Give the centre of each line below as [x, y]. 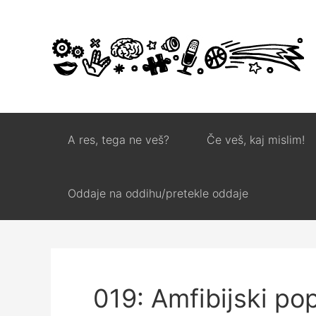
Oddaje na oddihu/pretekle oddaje [158, 193]
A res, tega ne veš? [119, 140]
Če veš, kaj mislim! [256, 140]
